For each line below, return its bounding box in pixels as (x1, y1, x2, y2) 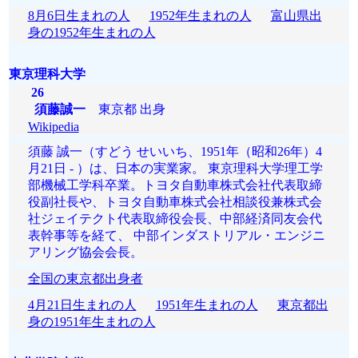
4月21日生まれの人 (27, 298, 137, 312)
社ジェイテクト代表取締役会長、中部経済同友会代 (27, 212, 322, 225)
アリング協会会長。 (27, 245, 143, 259)
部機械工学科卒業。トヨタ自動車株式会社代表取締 (27, 178, 322, 192)
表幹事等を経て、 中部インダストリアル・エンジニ (27, 229, 325, 242)
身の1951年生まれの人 (27, 315, 156, 328)
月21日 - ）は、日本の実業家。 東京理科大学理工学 (27, 161, 323, 175)
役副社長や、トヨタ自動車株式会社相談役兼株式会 (27, 195, 322, 209)
